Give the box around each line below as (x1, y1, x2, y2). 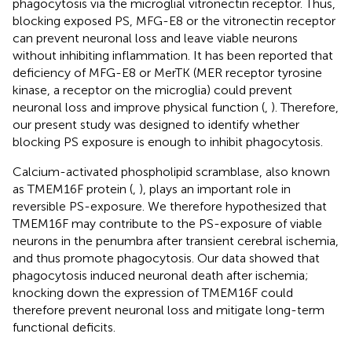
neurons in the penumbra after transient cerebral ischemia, (13, 233, 339, 248)
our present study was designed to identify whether (13, 116, 299, 132)
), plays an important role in (139, 181, 291, 196)
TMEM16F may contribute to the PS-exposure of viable (13, 215, 322, 231)
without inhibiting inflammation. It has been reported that (13, 47, 333, 63)
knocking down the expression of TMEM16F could (13, 284, 293, 300)
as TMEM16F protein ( (13, 181, 133, 196)
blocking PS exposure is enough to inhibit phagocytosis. (13, 134, 323, 149)
